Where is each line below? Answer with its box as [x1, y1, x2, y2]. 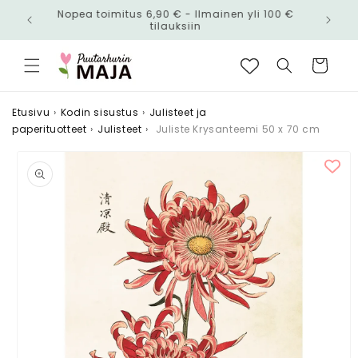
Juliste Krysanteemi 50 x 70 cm [155, 122, 320, 137]
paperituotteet [12, 122, 87, 137]
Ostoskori [290, 56, 348, 73]
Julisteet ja [149, 105, 208, 120]
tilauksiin [151, 19, 202, 33]
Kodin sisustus [60, 105, 139, 120]
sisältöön [16, 22, 78, 40]
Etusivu [12, 105, 50, 120]
